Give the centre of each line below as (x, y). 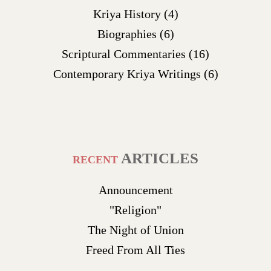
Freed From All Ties (135, 250)
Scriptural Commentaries (125, 54)
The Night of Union (135, 230)
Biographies (128, 34)
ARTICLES (160, 158)
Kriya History (128, 14)
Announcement (135, 190)
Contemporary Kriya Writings (128, 74)
